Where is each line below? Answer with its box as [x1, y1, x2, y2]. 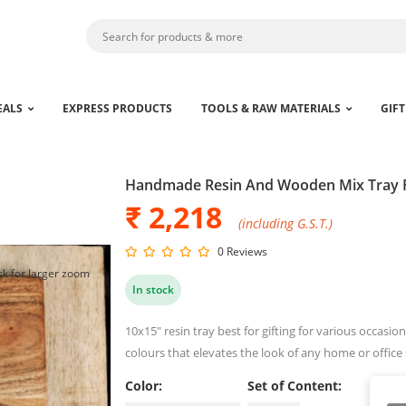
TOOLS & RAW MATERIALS [200, 101, 341, 116]
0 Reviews [217, 244, 268, 259]
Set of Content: [247, 377, 343, 394]
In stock [132, 282, 175, 297]
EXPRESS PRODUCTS [62, 101, 172, 116]
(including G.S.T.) [238, 215, 333, 232]
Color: [125, 377, 163, 394]
